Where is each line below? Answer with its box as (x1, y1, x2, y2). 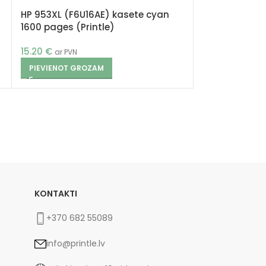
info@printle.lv (46, 237, 105, 249)
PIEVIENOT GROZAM (29, 63, 104, 73)
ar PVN (55, 47, 77, 57)
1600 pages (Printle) (21, 21, 115, 33)
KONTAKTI (34, 188, 77, 199)
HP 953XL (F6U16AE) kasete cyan (21, 8, 169, 21)
